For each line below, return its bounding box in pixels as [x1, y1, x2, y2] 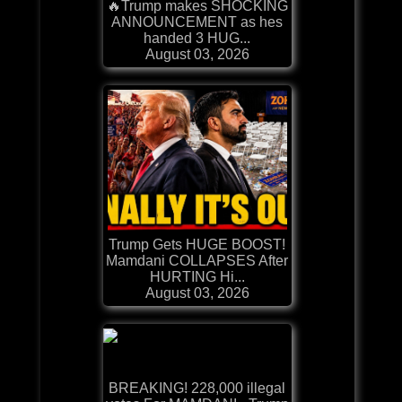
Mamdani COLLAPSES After [106, 252, 289, 268]
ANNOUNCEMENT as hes [111, 13, 284, 30]
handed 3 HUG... [144, 30, 251, 46]
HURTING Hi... [149, 268, 245, 284]
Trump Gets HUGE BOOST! [109, 236, 286, 252]
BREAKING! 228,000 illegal [109, 380, 286, 396]
